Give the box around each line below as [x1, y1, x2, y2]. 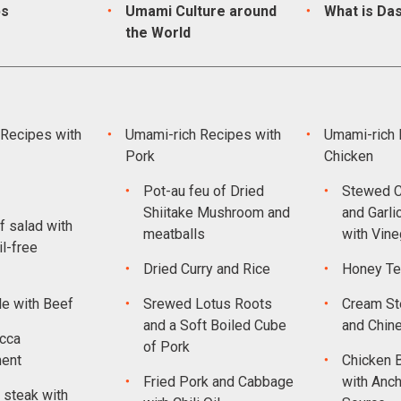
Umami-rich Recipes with [124, 126, 281, 143]
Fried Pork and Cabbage [142, 373, 294, 390]
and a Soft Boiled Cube [142, 317, 286, 334]
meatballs [142, 226, 205, 243]
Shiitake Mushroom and [142, 204, 290, 221]
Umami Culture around [124, 3, 277, 20]
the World [124, 24, 191, 41]
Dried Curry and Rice [142, 260, 270, 277]
